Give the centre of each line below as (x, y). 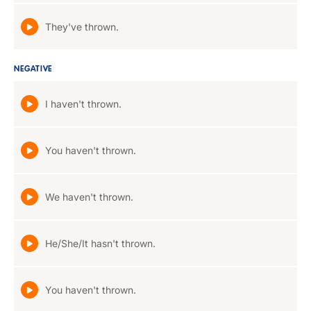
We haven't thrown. (89, 197)
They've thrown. (82, 27)
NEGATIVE (33, 69)
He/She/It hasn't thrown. (100, 243)
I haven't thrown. (83, 104)
